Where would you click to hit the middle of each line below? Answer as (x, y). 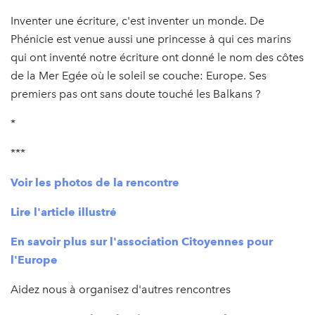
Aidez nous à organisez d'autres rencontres (121, 289)
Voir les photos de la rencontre (95, 182)
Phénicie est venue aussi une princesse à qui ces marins (151, 39)
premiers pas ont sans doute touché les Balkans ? (136, 94)
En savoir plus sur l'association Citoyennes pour (142, 241)
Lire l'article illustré (64, 212)
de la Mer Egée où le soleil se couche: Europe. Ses (139, 75)
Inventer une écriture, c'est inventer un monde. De (137, 20)
